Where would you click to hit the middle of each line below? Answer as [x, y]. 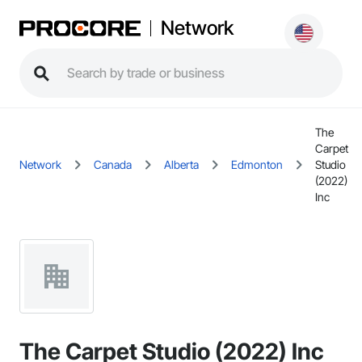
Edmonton [257, 164]
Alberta [181, 164]
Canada [113, 164]
